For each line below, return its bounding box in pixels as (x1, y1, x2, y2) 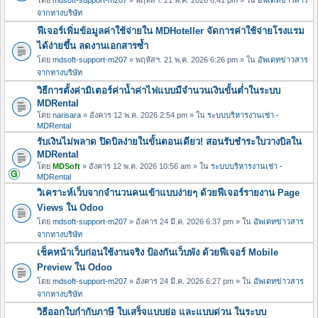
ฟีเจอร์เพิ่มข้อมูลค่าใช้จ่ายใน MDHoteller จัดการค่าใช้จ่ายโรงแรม (37, 25, 305, 36)
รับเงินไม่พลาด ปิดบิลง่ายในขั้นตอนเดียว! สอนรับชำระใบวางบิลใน (37, 136, 302, 147)
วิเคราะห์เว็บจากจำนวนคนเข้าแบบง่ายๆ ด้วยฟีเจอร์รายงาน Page (37, 187, 300, 198)
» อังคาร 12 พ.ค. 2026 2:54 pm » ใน (81, 110, 207, 119)
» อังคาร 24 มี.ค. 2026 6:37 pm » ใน (127, 216, 253, 226)
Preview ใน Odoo (37, 261, 112, 273)
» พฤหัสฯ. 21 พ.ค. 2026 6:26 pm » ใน (127, 55, 258, 64)
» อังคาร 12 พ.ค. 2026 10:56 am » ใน (80, 161, 211, 170)
